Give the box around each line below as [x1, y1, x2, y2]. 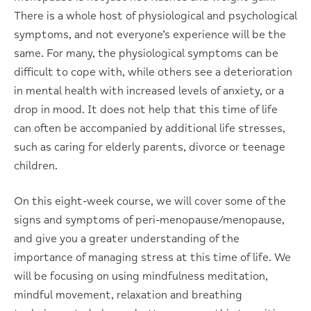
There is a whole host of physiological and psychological [14, 8, 297, 23]
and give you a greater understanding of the [14, 231, 239, 246]
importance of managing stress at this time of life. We [14, 250, 291, 264]
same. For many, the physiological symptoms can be [14, 46, 278, 60]
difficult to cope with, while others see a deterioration [14, 65, 292, 79]
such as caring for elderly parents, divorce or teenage [14, 140, 285, 154]
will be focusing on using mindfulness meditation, [14, 269, 268, 283]
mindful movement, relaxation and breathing [14, 287, 242, 302]
